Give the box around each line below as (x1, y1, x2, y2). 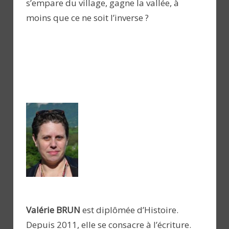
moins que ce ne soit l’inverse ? (26, 12, 149, 24)
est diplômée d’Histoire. (80, 204, 178, 216)
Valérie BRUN (26, 204, 80, 216)
